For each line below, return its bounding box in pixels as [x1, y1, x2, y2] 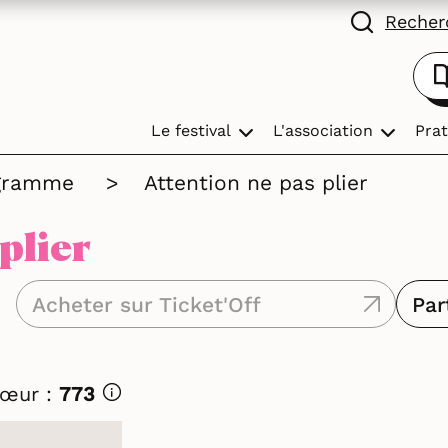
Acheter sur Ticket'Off [32, 291, 261, 317]
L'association [273, 121, 373, 140]
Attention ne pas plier [144, 170, 368, 195]
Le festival [151, 121, 231, 140]
